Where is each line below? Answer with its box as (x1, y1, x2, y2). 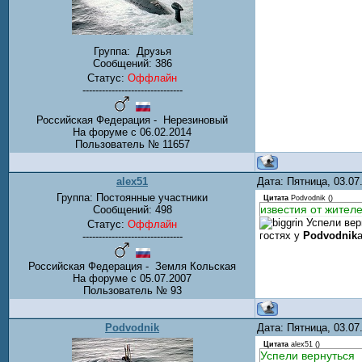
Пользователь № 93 (82, 284, 182, 297)
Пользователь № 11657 (74, 138, 190, 151)
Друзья (133, 45, 171, 58)
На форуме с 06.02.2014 (73, 126, 192, 139)
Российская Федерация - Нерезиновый (36, 114, 228, 127)
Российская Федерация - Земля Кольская (28, 260, 236, 272)
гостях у (259, 229, 303, 242)
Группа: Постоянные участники (57, 192, 208, 204)
